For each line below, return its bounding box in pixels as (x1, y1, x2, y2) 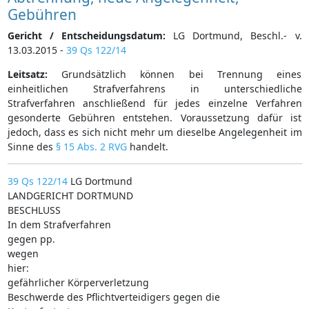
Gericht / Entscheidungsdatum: (7, 28, 166, 42)
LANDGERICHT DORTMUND (7, 188, 133, 202)
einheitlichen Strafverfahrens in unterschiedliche (7, 81, 302, 95)
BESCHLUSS (7, 203, 61, 217)
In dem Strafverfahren (7, 217, 111, 231)
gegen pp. (7, 232, 55, 246)
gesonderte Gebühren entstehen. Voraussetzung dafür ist (7, 110, 302, 124)
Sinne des (7, 139, 56, 153)
